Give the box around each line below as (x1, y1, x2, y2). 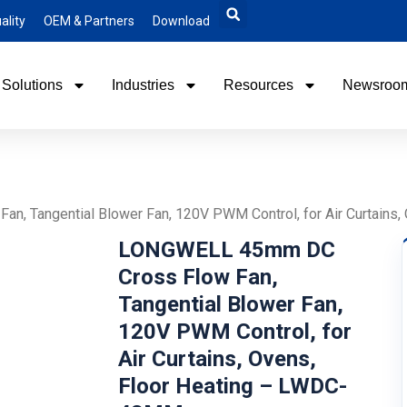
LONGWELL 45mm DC (117, 237, 335, 263)
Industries (111, 77, 174, 93)
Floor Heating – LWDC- (117, 373, 347, 399)
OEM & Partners (44, 14, 134, 28)
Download (153, 14, 210, 28)
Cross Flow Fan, (117, 264, 278, 290)
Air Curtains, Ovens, (117, 346, 316, 372)
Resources (223, 77, 293, 93)
